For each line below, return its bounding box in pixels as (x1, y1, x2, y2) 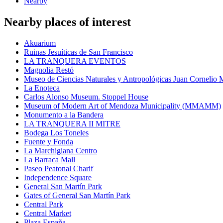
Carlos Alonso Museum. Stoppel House (24, 93, 148, 102)
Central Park (24, 200, 63, 209)
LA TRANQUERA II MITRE (24, 119, 120, 128)
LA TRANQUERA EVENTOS (24, 57, 126, 66)
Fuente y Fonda (24, 137, 73, 146)
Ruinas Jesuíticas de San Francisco (24, 48, 133, 57)
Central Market (24, 209, 71, 218)
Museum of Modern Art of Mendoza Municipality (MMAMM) (24, 102, 221, 111)
